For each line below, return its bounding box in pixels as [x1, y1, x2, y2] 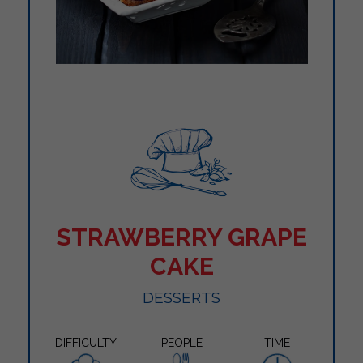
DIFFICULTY [55, 335, 117, 349]
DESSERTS [143, 288, 220, 306]
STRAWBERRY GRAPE [56, 222, 307, 251]
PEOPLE [160, 335, 203, 349]
